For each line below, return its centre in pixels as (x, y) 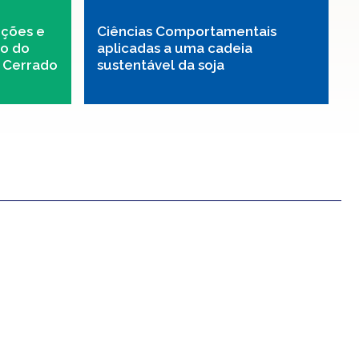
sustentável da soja (161, 65)
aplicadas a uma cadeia (175, 48)
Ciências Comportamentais (187, 31)
